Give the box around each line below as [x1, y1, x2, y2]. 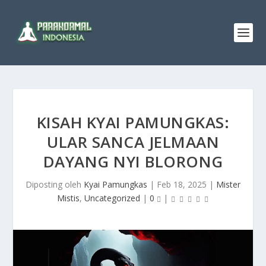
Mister [216, 179, 240, 190]
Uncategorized [84, 192, 140, 204]
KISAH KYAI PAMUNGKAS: [36, 112, 230, 133]
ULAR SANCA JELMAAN [47, 131, 219, 153]
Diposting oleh [26, 179, 84, 190]
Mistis [56, 192, 80, 204]
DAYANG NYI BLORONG [43, 151, 223, 172]
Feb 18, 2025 [157, 179, 207, 190]
